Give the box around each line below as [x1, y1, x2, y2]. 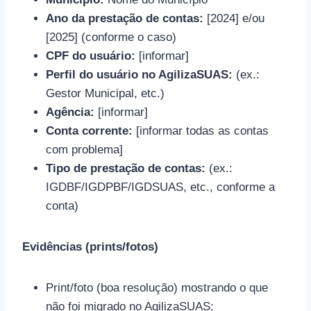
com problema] [46, 143, 123, 157]
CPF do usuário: [46, 49, 135, 63]
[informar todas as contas [133, 124, 269, 138]
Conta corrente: [46, 124, 133, 138]
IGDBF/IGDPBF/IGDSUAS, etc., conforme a [46, 180, 275, 194]
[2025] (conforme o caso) [46, 31, 176, 44]
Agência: [46, 106, 94, 119]
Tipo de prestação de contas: [46, 162, 205, 176]
